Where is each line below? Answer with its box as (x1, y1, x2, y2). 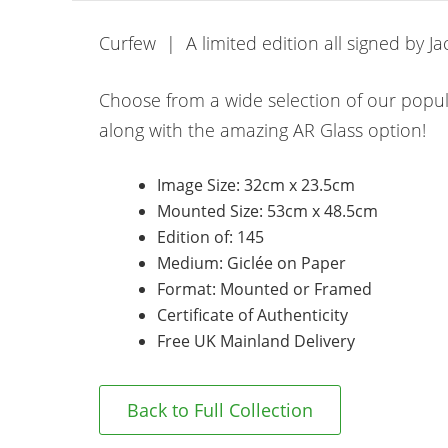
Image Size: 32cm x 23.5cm (156, 173, 355, 196)
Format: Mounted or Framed (156, 277, 372, 300)
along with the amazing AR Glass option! (99, 117, 426, 142)
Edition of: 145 (156, 225, 264, 248)
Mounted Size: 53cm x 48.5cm (156, 199, 378, 222)
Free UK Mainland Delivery (156, 329, 355, 352)
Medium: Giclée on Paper (156, 251, 346, 274)
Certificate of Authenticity (156, 303, 348, 326)
